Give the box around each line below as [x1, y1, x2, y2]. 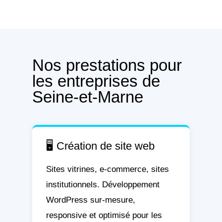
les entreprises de [32, 72, 160, 91]
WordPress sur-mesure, [46, 195, 135, 205]
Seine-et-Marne [32, 88, 143, 107]
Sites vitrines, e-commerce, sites [46, 164, 169, 174]
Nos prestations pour [32, 56, 182, 75]
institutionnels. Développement [46, 179, 160, 190]
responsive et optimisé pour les [46, 210, 162, 221]
